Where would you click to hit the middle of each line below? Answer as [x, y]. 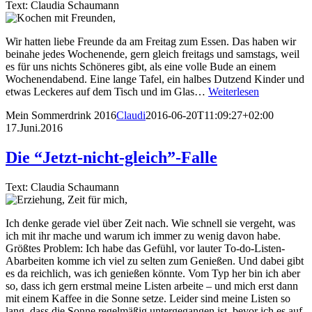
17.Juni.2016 [34, 128]
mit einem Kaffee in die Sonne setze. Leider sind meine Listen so [148, 298]
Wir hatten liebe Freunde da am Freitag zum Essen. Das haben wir [151, 42]
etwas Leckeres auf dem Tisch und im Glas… [107, 92]
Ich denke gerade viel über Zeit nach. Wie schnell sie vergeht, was [150, 223]
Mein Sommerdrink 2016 [61, 116]
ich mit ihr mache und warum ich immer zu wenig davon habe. [143, 235]
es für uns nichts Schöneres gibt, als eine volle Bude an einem [141, 67]
